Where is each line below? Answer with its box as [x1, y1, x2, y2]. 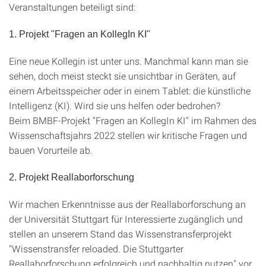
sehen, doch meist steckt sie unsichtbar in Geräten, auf [9, 69, 236, 82]
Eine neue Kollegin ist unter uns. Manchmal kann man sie [9, 55, 248, 67]
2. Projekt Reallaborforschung [9, 172, 134, 182]
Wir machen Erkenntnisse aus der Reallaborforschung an [9, 198, 246, 210]
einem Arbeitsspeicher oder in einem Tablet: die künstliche [9, 84, 251, 97]
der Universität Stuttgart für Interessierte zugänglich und [9, 213, 243, 225]
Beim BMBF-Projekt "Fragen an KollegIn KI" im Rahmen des [9, 114, 256, 126]
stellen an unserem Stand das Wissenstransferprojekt [9, 227, 232, 240]
